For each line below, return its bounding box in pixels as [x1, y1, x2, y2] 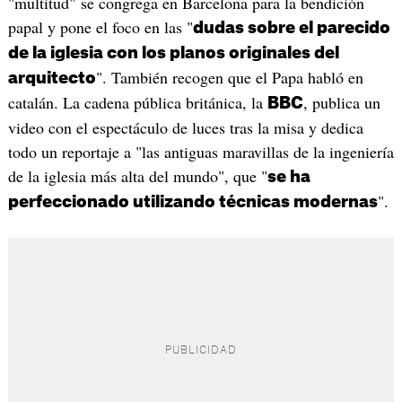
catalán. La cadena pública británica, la [7, 91, 267, 113]
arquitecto [7, 69, 96, 86]
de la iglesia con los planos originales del [7, 44, 339, 61]
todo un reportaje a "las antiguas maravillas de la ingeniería [7, 140, 394, 162]
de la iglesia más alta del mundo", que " [7, 164, 267, 187]
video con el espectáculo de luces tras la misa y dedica [7, 116, 363, 138]
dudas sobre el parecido [192, 19, 390, 36]
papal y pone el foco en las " [7, 15, 193, 38]
